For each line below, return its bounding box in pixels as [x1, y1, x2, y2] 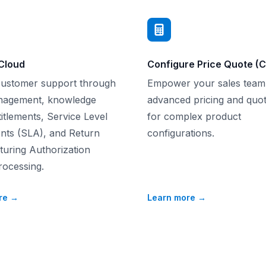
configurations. [147, 127, 214, 139]
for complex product [147, 110, 241, 122]
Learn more [147, 192, 198, 202]
